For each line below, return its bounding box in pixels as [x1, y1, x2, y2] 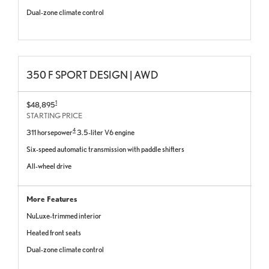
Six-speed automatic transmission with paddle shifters [26, 145, 184, 154]
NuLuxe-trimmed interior [26, 211, 101, 221]
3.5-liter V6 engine [76, 128, 134, 138]
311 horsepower [26, 128, 73, 138]
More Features [26, 195, 77, 204]
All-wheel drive [26, 162, 71, 171]
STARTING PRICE [26, 111, 82, 121]
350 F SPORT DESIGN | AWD [26, 68, 159, 82]
